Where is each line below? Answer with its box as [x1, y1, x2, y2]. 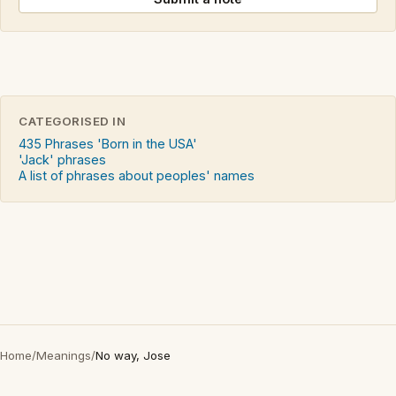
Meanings [36, 348, 91, 363]
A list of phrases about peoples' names [19, 168, 255, 184]
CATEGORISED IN [19, 114, 126, 129]
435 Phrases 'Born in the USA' [19, 136, 197, 152]
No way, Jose [95, 348, 171, 363]
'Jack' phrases [19, 152, 106, 168]
